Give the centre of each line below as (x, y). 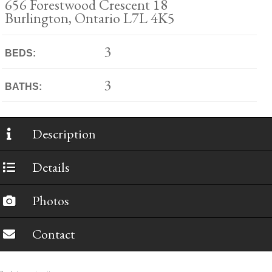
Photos (50, 201)
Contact (53, 234)
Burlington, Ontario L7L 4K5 (90, 18)
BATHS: (23, 87)
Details (51, 167)
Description (64, 134)
